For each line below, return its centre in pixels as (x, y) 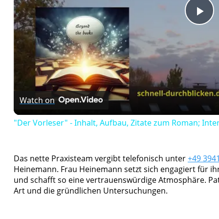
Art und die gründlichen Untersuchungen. (91, 190)
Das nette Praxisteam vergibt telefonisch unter (101, 158)
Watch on (37, 100)
